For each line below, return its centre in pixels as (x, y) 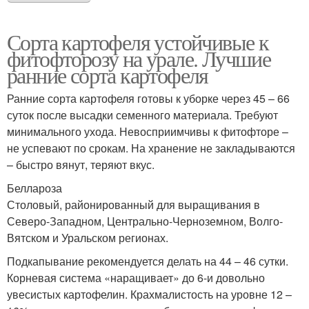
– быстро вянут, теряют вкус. (81, 165)
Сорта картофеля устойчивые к (138, 42)
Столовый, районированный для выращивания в (133, 205)
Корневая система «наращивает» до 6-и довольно (136, 278)
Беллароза (34, 188)
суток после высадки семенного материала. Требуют (142, 115)
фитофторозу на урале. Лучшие (139, 59)
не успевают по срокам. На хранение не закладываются (151, 148)
